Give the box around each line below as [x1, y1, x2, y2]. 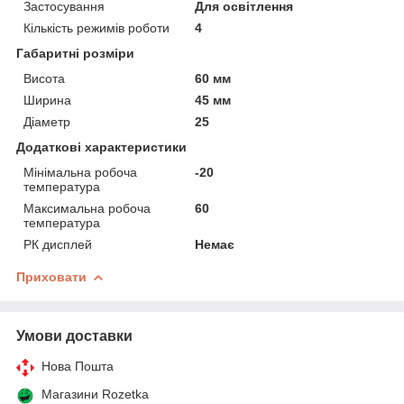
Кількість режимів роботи [23, 20, 170, 35]
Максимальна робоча [23, 200, 151, 216]
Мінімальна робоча [23, 164, 137, 179]
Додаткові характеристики [16, 139, 187, 154]
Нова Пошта [41, 358, 114, 373]
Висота [23, 70, 65, 86]
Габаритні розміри [16, 45, 134, 60]
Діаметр [23, 114, 70, 129]
